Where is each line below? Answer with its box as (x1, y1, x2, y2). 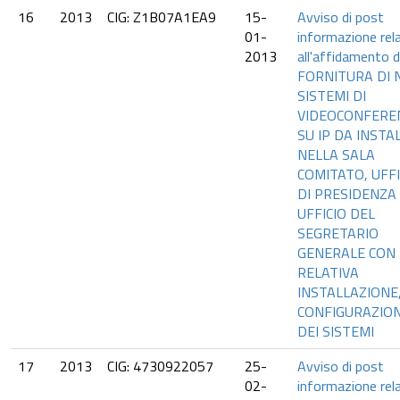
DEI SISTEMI (297, 321, 374, 342)
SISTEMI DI (297, 85, 366, 106)
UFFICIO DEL (297, 203, 375, 224)
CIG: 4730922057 (107, 355, 213, 377)
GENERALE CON (297, 242, 396, 263)
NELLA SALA (297, 144, 375, 165)
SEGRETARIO (297, 222, 379, 244)
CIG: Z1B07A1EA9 (107, 6, 216, 28)
